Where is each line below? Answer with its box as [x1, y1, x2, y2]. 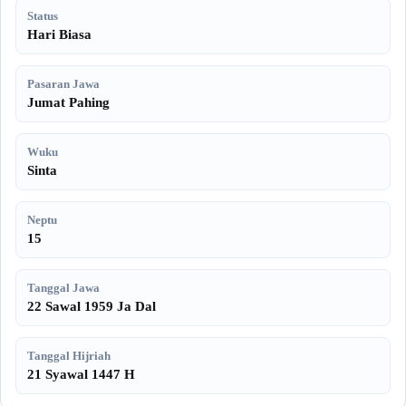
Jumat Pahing [27, 95, 110, 110]
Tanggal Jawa [27, 281, 100, 295]
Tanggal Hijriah [27, 349, 111, 362]
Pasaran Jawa [27, 77, 100, 91]
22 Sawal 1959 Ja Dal [27, 299, 156, 314]
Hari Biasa [27, 27, 92, 42]
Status [27, 9, 58, 23]
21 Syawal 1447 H [27, 367, 135, 382]
